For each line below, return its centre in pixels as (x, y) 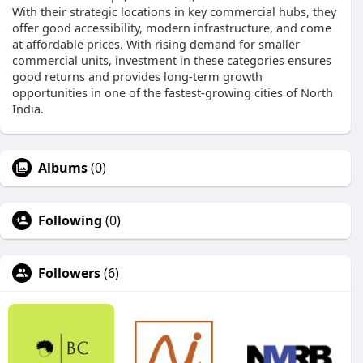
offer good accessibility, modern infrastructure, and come (172, 28)
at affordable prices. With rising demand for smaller (156, 44)
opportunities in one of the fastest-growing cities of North (173, 92)
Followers (69, 273)
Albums (63, 168)
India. (28, 109)
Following (70, 220)
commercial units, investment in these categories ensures (172, 60)
